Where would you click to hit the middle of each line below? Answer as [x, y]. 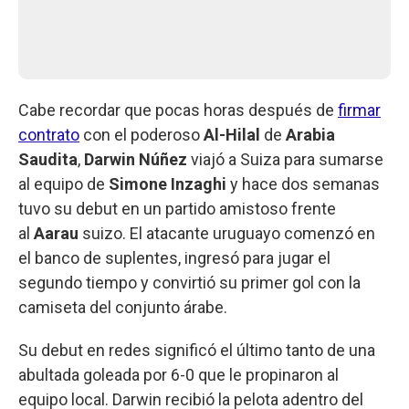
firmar [359, 110]
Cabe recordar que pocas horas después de [178, 110]
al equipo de [63, 184]
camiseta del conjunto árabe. [123, 307]
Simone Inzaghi [169, 184]
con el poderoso [142, 134]
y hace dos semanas [305, 184]
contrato [49, 134]
